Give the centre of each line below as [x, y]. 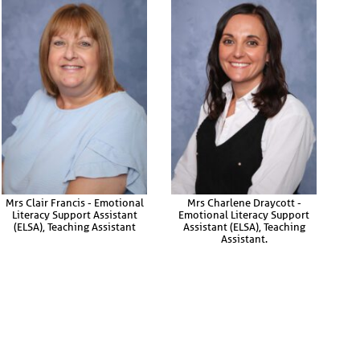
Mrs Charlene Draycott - [244, 202]
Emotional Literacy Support [244, 215]
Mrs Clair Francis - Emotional [74, 202]
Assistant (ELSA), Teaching [244, 227]
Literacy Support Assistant [74, 215]
